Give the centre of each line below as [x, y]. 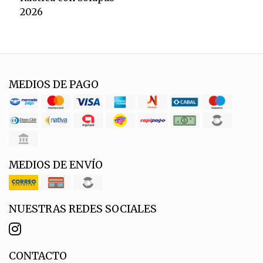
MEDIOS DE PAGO [54, 84]
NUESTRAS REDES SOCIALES [83, 209]
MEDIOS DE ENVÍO [56, 165]
